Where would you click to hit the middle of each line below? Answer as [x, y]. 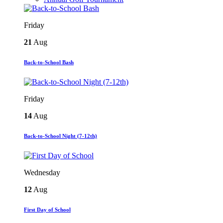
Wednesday [42, 172]
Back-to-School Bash [49, 62]
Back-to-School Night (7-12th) [60, 136]
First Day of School [47, 209]
